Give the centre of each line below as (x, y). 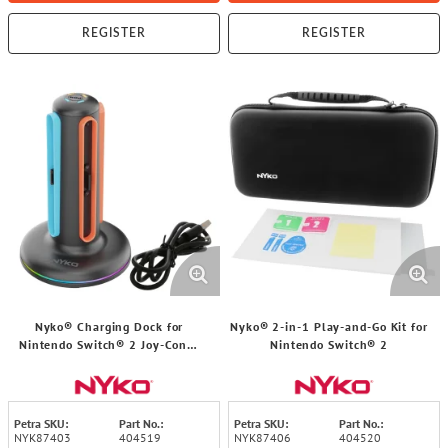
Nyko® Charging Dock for (109, 326)
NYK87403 (42, 437)
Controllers (109, 362)
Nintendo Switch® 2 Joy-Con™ (109, 344)
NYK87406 (262, 437)
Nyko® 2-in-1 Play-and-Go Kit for (329, 326)
